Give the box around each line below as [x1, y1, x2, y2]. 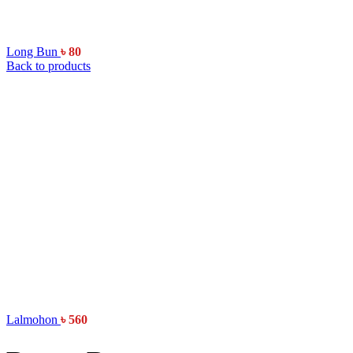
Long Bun [6, 45, 61, 58]
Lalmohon [6, 313, 61, 326]
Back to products [6, 59, 91, 72]
